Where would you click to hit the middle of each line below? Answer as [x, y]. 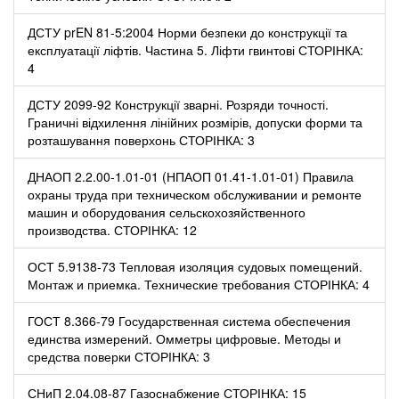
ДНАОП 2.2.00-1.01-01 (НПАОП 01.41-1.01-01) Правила [191, 176]
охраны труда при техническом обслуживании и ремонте [195, 194]
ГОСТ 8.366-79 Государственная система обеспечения [189, 320]
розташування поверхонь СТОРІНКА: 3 [141, 139]
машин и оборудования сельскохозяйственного [167, 212]
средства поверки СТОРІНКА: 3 [119, 356]
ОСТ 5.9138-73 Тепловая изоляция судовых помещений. [195, 266]
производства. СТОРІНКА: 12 [112, 229]
